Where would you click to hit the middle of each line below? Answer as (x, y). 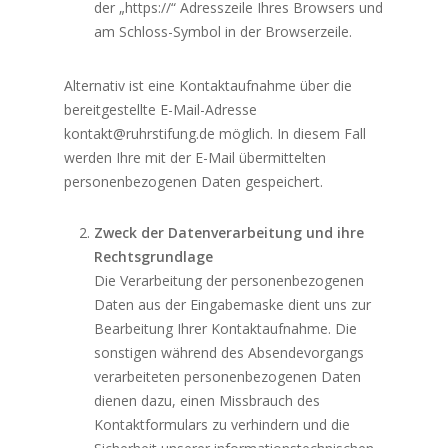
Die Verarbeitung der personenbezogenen (229, 281)
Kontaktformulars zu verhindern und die (222, 425)
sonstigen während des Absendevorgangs (229, 353)
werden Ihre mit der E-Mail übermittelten (195, 158)
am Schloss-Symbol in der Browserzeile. (223, 32)
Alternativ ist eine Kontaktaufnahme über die (208, 86)
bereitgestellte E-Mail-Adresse (161, 110)
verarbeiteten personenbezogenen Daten (228, 377)
